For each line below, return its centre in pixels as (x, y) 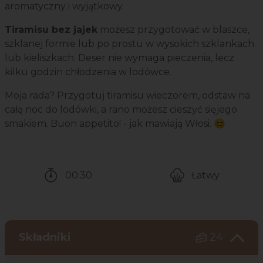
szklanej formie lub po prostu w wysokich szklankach (129, 44)
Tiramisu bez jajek (51, 30)
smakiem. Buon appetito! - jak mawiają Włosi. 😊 (115, 124)
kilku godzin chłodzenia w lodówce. (88, 72)
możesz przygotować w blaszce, (173, 30)
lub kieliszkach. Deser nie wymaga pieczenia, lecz (119, 58)
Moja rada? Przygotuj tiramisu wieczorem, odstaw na (127, 96)
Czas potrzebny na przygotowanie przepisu (149, 189)
